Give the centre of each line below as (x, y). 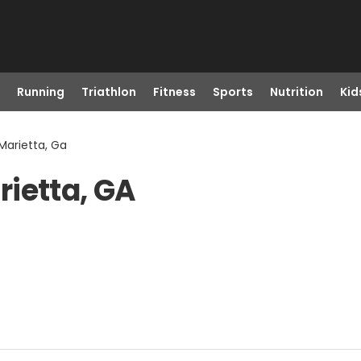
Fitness (174, 92)
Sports (232, 92)
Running (40, 92)
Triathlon (108, 92)
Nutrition (296, 92)
